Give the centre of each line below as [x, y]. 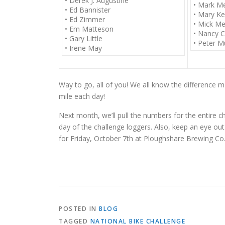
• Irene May [83, 48]
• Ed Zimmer [85, 19]
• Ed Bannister [88, 10]
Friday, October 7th [102, 138]
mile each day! [82, 96]
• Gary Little [84, 38]
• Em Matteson [89, 29]
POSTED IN [79, 209]
